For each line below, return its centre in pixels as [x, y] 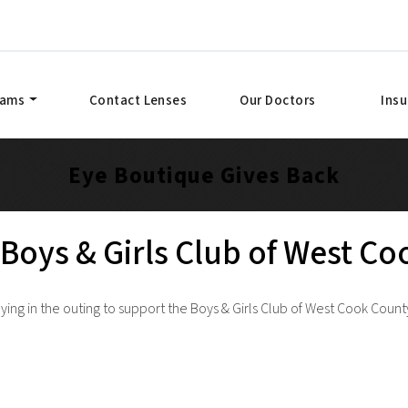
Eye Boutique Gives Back [204, 176]
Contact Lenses [138, 101]
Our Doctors [278, 101]
